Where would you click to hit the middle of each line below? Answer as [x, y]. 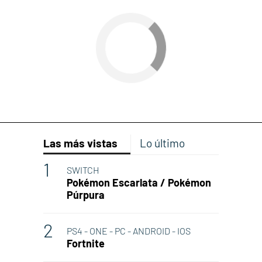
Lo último [162, 143]
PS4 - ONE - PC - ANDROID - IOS [129, 230]
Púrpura [86, 194]
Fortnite [86, 243]
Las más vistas [80, 143]
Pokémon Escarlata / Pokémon [139, 182]
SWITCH [83, 170]
